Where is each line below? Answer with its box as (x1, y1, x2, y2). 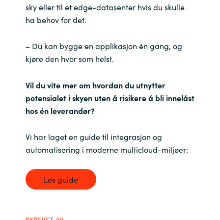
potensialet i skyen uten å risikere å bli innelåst (25, 92, 194, 103)
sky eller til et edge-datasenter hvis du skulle (25, 1, 185, 13)
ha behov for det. (25, 14, 86, 26)
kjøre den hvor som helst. (25, 53, 114, 64)
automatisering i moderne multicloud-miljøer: (25, 143, 188, 155)
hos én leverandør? (25, 105, 95, 116)
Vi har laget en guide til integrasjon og (25, 131, 162, 142)
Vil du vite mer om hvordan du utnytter (25, 79, 165, 90)
